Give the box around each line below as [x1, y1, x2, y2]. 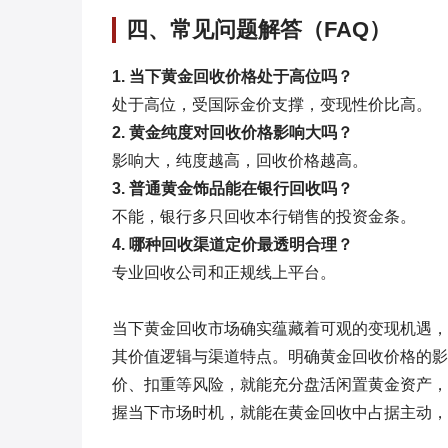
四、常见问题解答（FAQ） [126, 17, 391, 42]
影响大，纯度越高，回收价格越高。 [112, 152, 368, 169]
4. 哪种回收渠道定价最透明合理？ [112, 236, 353, 253]
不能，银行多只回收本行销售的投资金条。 [112, 208, 416, 225]
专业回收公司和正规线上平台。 [112, 264, 336, 281]
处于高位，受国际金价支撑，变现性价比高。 [112, 96, 432, 113]
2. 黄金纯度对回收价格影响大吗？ [112, 124, 353, 141]
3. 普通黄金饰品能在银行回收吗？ [112, 180, 353, 197]
